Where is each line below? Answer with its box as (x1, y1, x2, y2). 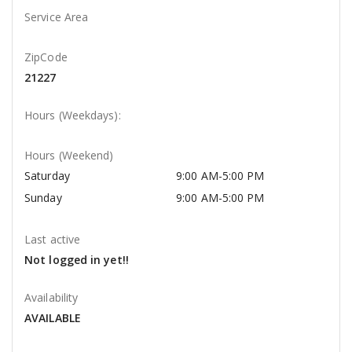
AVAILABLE (24, 310, 81, 326)
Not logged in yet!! (24, 252, 129, 268)
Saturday (24, 168, 70, 184)
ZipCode (24, 49, 68, 65)
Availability (24, 290, 79, 306)
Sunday (24, 190, 62, 206)
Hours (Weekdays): (24, 108, 121, 123)
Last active (24, 232, 81, 247)
